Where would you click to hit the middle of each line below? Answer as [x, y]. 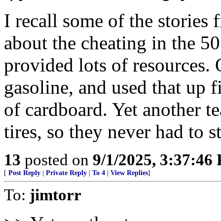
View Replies [129, 173]
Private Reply [66, 173]
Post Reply [24, 173]
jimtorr [55, 195]
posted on [57, 160]
